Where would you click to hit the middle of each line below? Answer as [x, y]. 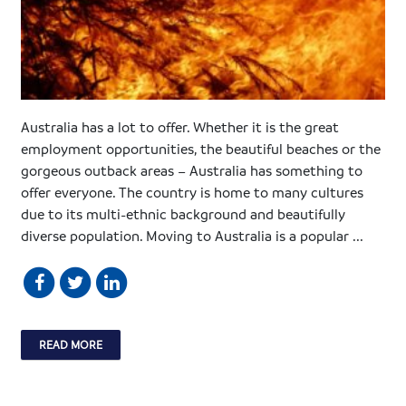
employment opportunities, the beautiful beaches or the [201, 148]
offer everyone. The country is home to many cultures [193, 192]
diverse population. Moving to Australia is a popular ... [193, 235]
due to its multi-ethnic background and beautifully [184, 213]
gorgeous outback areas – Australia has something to [192, 170]
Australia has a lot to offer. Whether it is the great [180, 126]
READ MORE [71, 344]
